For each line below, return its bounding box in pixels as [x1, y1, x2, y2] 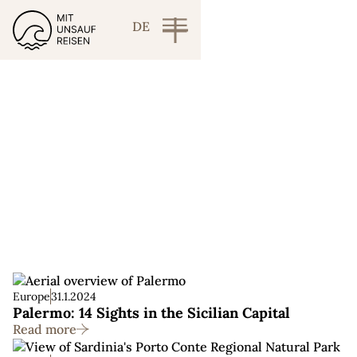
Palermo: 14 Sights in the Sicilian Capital [13, 304, 290, 322]
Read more [13, 321, 76, 337]
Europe [13, 289, 50, 304]
